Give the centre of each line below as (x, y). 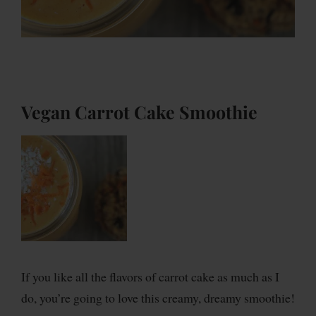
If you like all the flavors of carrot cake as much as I (150, 276)
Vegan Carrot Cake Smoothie (139, 112)
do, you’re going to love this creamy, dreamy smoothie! (158, 297)
